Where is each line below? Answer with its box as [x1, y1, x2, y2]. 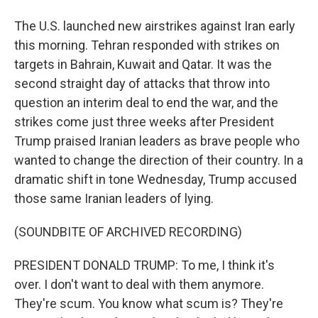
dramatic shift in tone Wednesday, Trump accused [14, 172, 297, 187]
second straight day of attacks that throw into [14, 76, 270, 91]
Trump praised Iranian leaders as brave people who [14, 133, 300, 148]
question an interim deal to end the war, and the [14, 95, 278, 110]
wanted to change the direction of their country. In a [14, 153, 303, 168]
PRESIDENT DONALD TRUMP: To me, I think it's [14, 258, 275, 273]
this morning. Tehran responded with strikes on [14, 38, 280, 53]
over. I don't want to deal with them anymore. [14, 277, 264, 292]
